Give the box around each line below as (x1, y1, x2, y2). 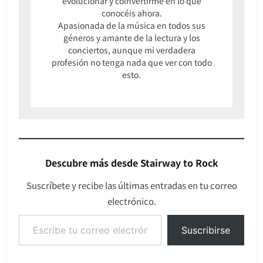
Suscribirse (181, 224, 230, 237)
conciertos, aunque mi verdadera (68, 44, 195, 56)
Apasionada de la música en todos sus (58, 19, 205, 32)
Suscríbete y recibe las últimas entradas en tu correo (26, 179, 237, 192)
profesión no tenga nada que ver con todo (51, 56, 212, 69)
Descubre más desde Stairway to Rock (45, 156, 218, 170)
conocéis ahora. (101, 7, 162, 19)
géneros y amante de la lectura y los (63, 32, 200, 44)
